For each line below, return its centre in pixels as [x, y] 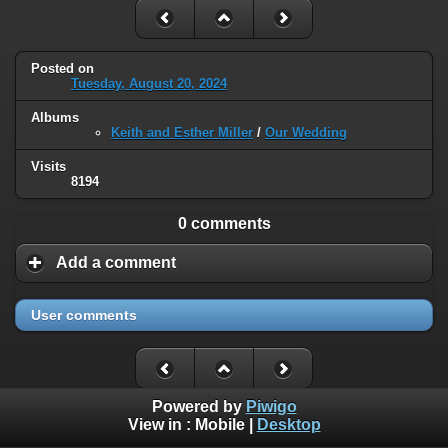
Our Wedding [306, 133]
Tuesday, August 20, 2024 [149, 84]
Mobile [219, 425]
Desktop [288, 425]
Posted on [62, 69]
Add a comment [116, 263]
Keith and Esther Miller [182, 133]
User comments [84, 314]
